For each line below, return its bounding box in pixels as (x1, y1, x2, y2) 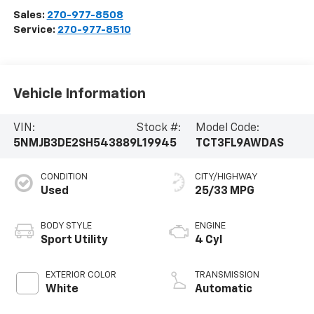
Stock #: (136, 123, 181, 135)
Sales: (13, 10, 47, 21)
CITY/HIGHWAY (195, 172, 258, 182)
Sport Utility (40, 235, 108, 247)
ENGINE (195, 221, 226, 231)
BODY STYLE (40, 221, 92, 231)
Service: (13, 25, 57, 36)
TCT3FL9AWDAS (195, 138, 284, 150)
